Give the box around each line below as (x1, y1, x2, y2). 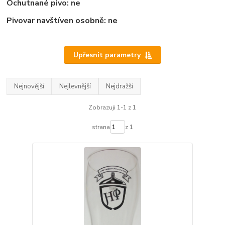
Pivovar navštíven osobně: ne (7, 15, 118, 26)
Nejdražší (106, 81, 134, 91)
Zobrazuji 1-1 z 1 (88, 103, 137, 111)
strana (91, 123, 110, 131)
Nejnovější (14, 81, 45, 91)
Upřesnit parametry (73, 50, 141, 60)
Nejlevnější (59, 81, 91, 91)
